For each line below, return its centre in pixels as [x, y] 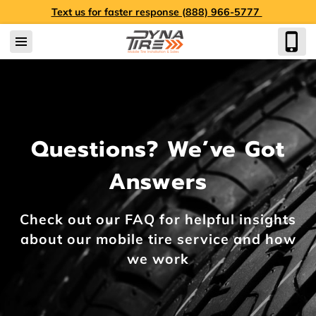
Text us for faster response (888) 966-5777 [157, 12]
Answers [158, 182]
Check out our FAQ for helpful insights [158, 219]
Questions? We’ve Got [158, 149]
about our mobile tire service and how [158, 239]
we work [158, 259]
